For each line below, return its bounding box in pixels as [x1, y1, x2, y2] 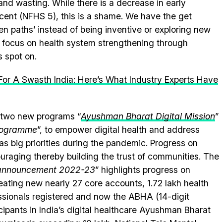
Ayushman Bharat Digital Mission [81, 111, 215, 121]
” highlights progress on [95, 165, 190, 175]
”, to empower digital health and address [37, 124, 200, 135]
